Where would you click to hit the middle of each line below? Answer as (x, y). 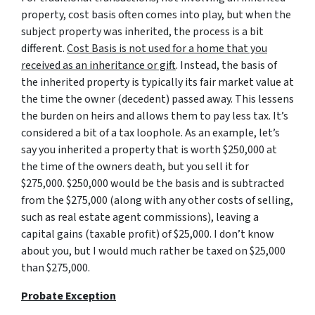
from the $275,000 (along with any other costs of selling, (157, 200)
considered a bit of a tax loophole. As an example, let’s (150, 133)
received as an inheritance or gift (98, 65)
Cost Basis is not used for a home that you (167, 49)
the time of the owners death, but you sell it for (135, 167)
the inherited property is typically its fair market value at (157, 82)
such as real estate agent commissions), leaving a (140, 217)
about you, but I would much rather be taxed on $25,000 (153, 251)
